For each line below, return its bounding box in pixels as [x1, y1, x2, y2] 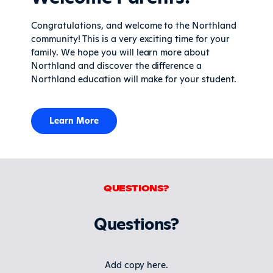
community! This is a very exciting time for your [31, 31, 230, 44]
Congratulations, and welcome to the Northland [31, 18, 236, 31]
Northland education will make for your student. [31, 71, 236, 85]
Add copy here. [104, 258, 169, 271]
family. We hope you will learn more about [31, 44, 210, 58]
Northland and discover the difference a [31, 58, 202, 71]
